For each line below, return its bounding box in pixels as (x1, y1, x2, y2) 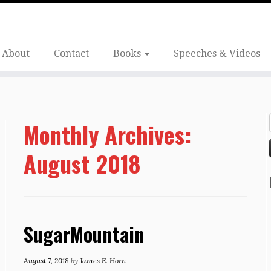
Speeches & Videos (173, 48, 260, 59)
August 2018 (24, 146, 140, 180)
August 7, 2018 (24, 256, 69, 265)
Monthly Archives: (24, 117, 191, 151)
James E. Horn (80, 256, 126, 265)
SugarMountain (24, 220, 145, 248)
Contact (53, 48, 89, 59)
